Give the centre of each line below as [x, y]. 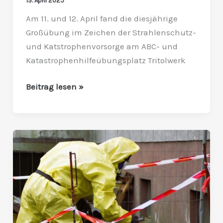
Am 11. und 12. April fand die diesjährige [102, 18]
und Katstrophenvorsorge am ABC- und [102, 46]
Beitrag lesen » [55, 87]
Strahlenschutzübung [68, 137]
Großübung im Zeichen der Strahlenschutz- [111, 32]
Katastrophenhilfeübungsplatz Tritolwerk [106, 60]
